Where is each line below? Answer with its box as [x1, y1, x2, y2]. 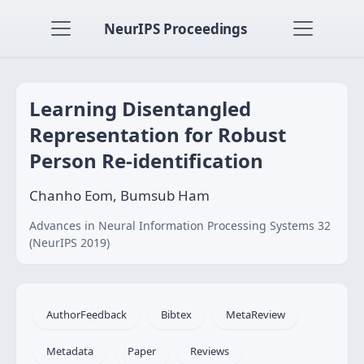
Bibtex [161, 307, 192, 322]
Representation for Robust [29, 121, 286, 148]
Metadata [46, 344, 93, 358]
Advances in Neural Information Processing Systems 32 [29, 218, 331, 233]
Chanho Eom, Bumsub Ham [29, 186, 210, 205]
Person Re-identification [29, 147, 263, 174]
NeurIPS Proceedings [104, 19, 247, 38]
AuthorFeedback [46, 307, 127, 322]
